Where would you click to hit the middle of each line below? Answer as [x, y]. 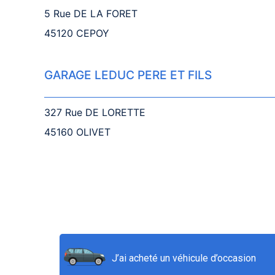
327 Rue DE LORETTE [95, 112]
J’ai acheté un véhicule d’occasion [184, 258]
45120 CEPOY [77, 33]
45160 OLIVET [77, 132]
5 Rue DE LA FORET [91, 14]
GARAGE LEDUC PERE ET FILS [128, 75]
